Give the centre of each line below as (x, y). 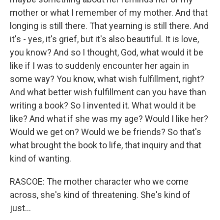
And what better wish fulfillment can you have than (108, 92)
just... (20, 208)
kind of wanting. (41, 158)
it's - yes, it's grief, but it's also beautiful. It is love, (104, 39)
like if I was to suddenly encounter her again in (99, 66)
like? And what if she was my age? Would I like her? (109, 119)
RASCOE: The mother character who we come (99, 181)
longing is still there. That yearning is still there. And (109, 26)
